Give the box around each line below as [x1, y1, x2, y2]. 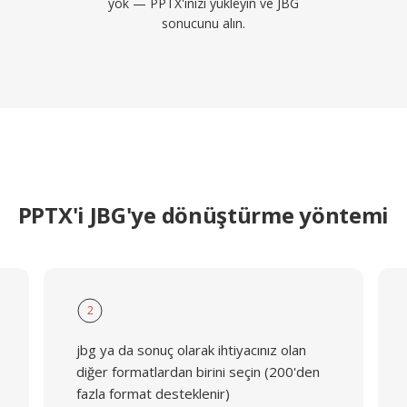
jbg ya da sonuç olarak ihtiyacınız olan [75, 341, 306, 359]
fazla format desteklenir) [75, 384, 230, 402]
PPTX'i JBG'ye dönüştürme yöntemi [17, 200, 390, 230]
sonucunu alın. [162, 15, 245, 32]
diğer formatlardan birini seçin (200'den [75, 362, 320, 381]
